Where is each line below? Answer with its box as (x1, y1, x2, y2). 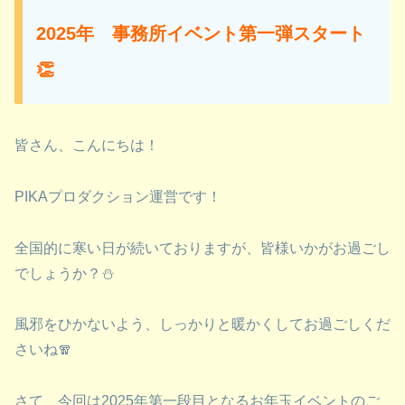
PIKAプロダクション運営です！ (14, 188, 221, 204)
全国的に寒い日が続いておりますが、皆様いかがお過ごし (14, 240, 391, 256)
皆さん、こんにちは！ (14, 137, 159, 153)
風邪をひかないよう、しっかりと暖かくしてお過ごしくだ (14, 316, 391, 333)
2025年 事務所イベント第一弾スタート (36, 23, 365, 43)
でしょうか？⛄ (14, 265, 115, 281)
